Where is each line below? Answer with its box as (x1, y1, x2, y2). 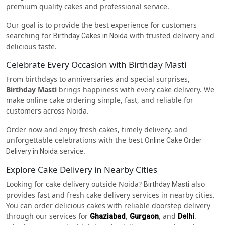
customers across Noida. (6, 105, 89, 116)
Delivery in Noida (6, 147, 58, 155)
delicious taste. (6, 41, 57, 51)
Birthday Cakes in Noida (53, 31, 128, 40)
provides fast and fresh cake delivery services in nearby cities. (6, 190, 215, 200)
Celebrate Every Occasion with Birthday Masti (6, 58, 186, 70)
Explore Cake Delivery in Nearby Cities (6, 163, 157, 175)
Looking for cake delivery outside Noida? (6, 179, 144, 189)
